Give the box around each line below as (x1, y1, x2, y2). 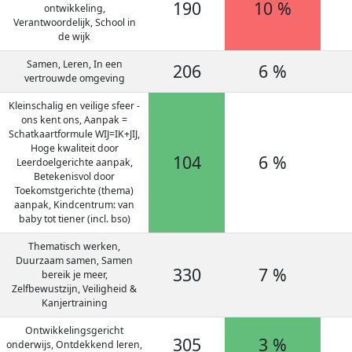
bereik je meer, (41, 268, 108, 281)
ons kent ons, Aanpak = (21, 113, 127, 126)
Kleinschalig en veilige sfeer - (9, 99, 140, 112)
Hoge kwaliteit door (30, 141, 119, 155)
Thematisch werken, (28, 240, 120, 253)
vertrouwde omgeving (24, 71, 125, 85)
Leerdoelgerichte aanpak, (16, 156, 133, 169)
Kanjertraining (41, 296, 108, 310)
